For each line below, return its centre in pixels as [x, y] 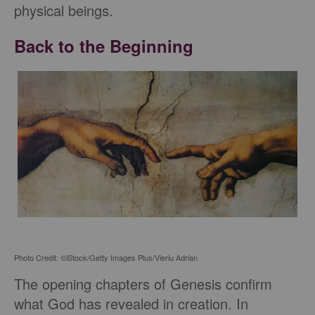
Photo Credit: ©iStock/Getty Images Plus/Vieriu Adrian [106, 258]
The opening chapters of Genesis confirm [143, 284]
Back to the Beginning [104, 46]
